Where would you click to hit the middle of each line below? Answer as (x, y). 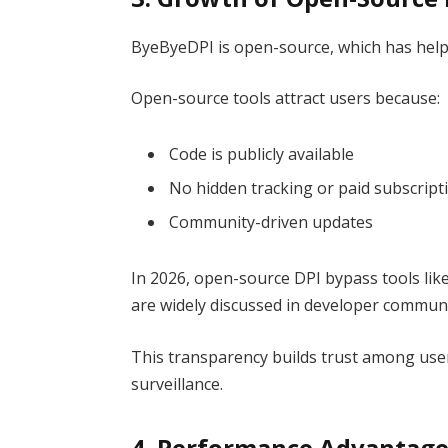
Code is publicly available (262, 154)
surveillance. (177, 383)
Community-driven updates (271, 222)
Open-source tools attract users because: (286, 98)
